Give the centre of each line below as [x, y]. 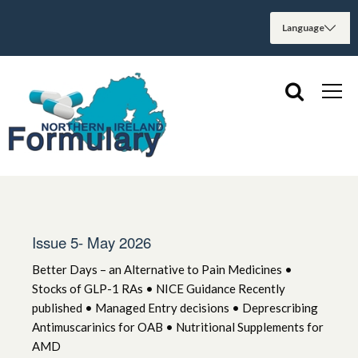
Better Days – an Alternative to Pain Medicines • [162, 269]
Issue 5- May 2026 [91, 241]
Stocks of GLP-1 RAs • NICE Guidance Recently [159, 288]
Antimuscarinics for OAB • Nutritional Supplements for [178, 326]
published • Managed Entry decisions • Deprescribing [175, 307]
